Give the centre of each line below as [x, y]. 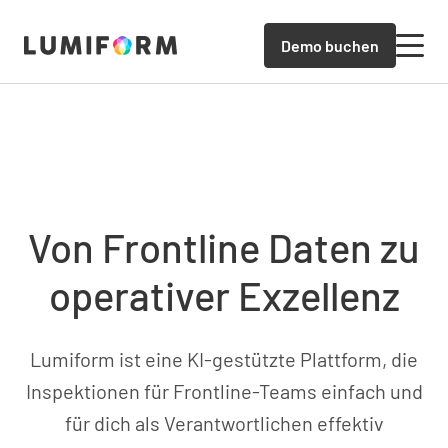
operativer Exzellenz [224, 294]
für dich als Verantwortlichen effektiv [224, 422]
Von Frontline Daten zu [224, 246]
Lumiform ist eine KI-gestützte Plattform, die [224, 358]
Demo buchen [330, 45]
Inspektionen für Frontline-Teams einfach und [224, 390]
